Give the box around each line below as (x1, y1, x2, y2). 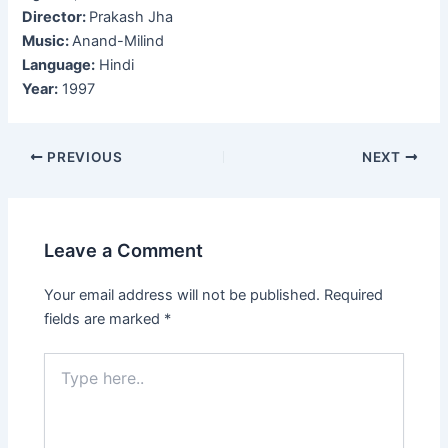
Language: (22, 56, 96, 75)
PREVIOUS (43, 149, 123, 166)
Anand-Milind (72, 32, 165, 51)
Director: (22, 8, 90, 27)
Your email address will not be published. (44, 285, 321, 304)
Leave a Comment (44, 238, 204, 261)
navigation (6, 171, 78, 190)
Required (324, 285, 384, 304)
